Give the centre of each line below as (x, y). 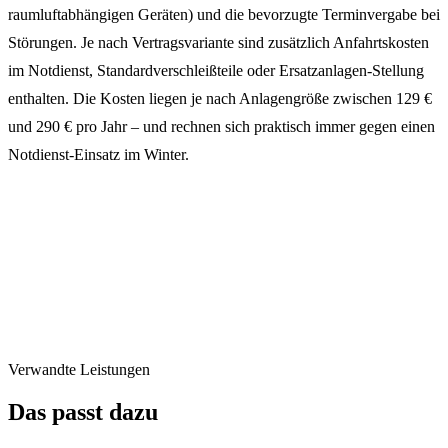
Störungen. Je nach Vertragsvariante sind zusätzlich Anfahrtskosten (218, 43)
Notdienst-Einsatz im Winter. (98, 155)
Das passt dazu (83, 412)
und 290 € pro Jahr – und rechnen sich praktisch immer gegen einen (221, 127)
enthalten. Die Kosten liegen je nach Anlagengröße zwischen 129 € (220, 99)
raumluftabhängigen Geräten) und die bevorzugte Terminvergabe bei (224, 15)
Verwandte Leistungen (79, 370)
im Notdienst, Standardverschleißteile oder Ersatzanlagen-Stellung (216, 71)
